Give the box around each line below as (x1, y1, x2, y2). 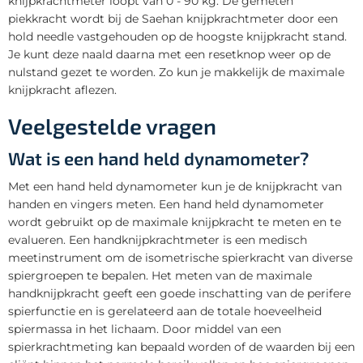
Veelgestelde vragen (8, 112, 216, 139)
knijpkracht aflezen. (8, 82, 117, 97)
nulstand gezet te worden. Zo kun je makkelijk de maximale (8, 64, 344, 79)
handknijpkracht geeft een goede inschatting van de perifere (8, 285, 351, 301)
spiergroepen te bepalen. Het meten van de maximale (8, 267, 312, 283)
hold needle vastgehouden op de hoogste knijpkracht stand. (8, 28, 347, 44)
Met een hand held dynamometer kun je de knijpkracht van (8, 178, 342, 194)
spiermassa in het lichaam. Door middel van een (8, 321, 281, 336)
